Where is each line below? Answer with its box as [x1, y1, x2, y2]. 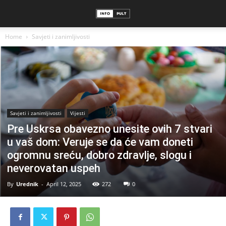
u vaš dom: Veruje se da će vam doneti [7, 135, 193, 148]
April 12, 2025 [46, 180, 81, 188]
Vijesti [70, 109, 85, 117]
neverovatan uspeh [7, 161, 100, 175]
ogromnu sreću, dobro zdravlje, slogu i [7, 148, 192, 161]
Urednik [16, 180, 38, 188]
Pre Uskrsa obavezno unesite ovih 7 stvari [7, 122, 212, 135]
